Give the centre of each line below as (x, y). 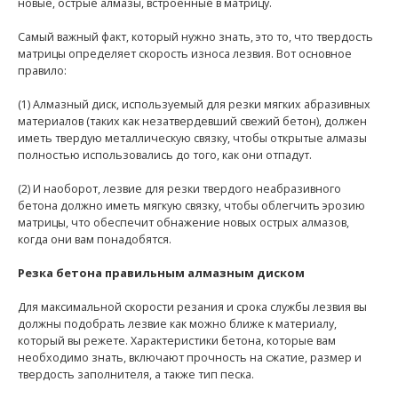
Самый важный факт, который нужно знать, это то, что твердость (195, 37)
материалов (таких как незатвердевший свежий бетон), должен (192, 122)
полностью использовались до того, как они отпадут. (165, 155)
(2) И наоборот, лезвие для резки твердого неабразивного (179, 189)
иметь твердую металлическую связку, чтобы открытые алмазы (192, 139)
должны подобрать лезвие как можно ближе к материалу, (177, 324)
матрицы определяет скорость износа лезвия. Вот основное (185, 54)
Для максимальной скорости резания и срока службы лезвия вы (192, 307)
